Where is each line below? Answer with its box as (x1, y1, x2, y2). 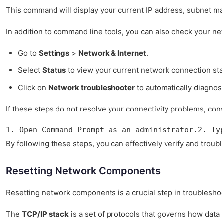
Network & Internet (78, 48, 146, 58)
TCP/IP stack (22, 209, 69, 219)
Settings (39, 48, 69, 58)
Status (42, 65, 66, 75)
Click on (18, 83, 48, 93)
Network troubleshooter (48, 83, 135, 93)
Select (18, 65, 42, 75)
